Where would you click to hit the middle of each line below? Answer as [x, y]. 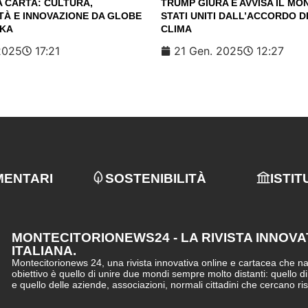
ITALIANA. [44, 250]
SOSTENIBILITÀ [155, 178]
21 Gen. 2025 [209, 51]
